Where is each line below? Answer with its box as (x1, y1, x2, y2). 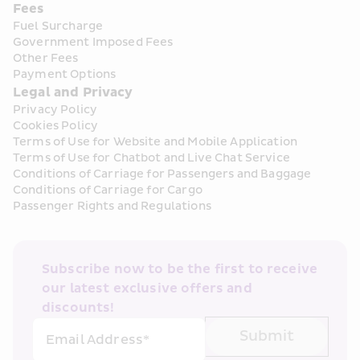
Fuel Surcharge (13, 19, 104, 33)
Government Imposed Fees (13, 35, 174, 49)
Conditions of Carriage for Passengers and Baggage (13, 167, 312, 181)
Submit (239, 327, 294, 346)
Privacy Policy (13, 103, 98, 117)
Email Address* (46, 332, 150, 348)
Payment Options (13, 67, 117, 81)
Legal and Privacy (13, 84, 133, 100)
